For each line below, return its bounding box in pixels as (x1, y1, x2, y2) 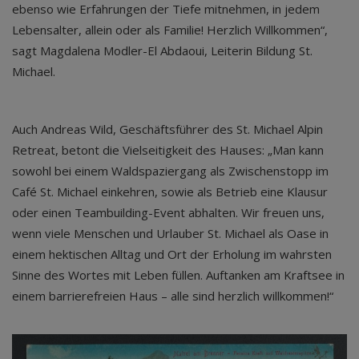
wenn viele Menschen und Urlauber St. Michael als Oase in (12, 224, 329, 241)
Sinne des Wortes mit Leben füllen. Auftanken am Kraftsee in (12, 266, 345, 283)
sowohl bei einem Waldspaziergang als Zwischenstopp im (12, 162, 329, 179)
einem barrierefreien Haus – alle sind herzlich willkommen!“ (12, 287, 333, 304)
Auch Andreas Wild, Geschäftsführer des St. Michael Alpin (12, 120, 323, 137)
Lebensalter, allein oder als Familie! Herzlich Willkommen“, (12, 21, 328, 38)
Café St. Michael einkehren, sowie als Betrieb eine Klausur (12, 183, 328, 200)
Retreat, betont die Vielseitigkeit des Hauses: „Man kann (12, 141, 324, 158)
